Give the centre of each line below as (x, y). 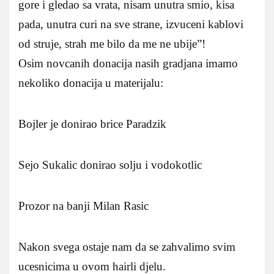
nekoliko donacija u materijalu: (91, 83)
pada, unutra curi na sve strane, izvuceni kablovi (131, 24)
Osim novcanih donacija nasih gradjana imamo (128, 63)
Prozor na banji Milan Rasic (83, 206)
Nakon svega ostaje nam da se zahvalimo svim (127, 246)
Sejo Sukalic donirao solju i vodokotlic (110, 165)
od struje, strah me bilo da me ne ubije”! (112, 43)
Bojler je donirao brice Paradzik (92, 124)
